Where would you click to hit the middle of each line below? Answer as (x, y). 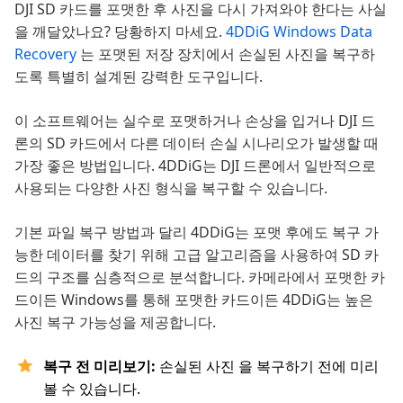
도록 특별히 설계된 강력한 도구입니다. (139, 77)
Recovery (47, 54)
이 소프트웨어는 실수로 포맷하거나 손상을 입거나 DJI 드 (195, 121)
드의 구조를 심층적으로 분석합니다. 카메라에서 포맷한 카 (200, 278)
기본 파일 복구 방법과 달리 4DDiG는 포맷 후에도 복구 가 (197, 233)
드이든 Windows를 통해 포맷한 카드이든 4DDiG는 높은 (194, 300)
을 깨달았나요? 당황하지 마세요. (120, 32)
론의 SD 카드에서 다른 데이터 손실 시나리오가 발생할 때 (197, 143)
